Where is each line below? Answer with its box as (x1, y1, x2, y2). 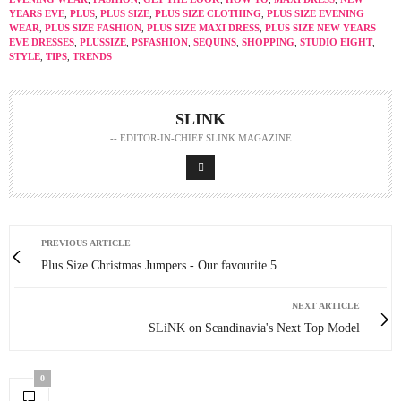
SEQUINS (193, 37, 236, 47)
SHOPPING (242, 37, 294, 47)
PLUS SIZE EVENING (267, 8, 364, 19)
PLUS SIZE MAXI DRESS (147, 22, 260, 33)
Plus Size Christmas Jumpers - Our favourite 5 (41, 259, 277, 272)
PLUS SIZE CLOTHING (155, 8, 261, 19)
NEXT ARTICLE (292, 301, 360, 311)
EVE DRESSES (9, 37, 74, 47)
